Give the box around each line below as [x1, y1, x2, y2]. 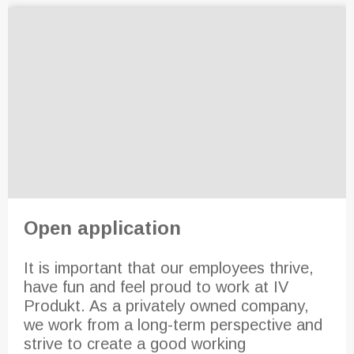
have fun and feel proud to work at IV [24, 277, 288, 296]
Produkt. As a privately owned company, [24, 296, 309, 314]
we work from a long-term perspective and [24, 315, 322, 333]
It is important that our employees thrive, [24, 258, 314, 277]
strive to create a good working [24, 334, 246, 352]
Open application [24, 217, 181, 239]
